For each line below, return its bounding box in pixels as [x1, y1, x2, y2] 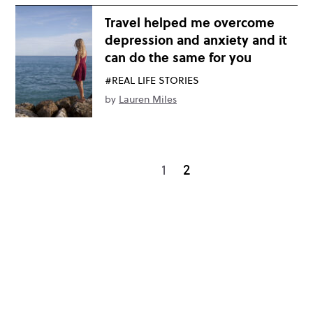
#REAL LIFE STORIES [105, 73, 199, 87]
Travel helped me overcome [105, 14, 275, 31]
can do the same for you [105, 49, 252, 66]
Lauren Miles [119, 92, 177, 106]
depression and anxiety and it [105, 31, 287, 49]
